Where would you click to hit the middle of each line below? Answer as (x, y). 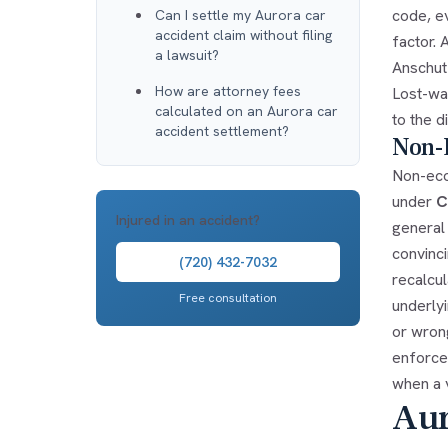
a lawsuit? (187, 54)
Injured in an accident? (188, 219)
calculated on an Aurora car (246, 110)
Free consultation (227, 297)
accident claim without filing (243, 34)
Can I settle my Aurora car (240, 14)
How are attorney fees (228, 90)
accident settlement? (222, 130)
